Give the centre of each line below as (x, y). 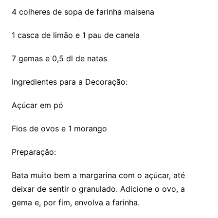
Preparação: (34, 152)
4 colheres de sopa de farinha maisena (83, 12)
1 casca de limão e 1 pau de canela (75, 35)
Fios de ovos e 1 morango (59, 129)
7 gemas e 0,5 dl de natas (59, 59)
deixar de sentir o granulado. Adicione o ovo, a (98, 189)
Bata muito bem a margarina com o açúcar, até (98, 175)
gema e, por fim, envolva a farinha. (75, 203)
